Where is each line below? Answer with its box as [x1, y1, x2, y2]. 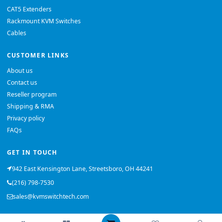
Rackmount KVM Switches [7, 17, 81, 26]
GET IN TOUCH [7, 148, 57, 157]
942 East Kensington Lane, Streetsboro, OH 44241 [12, 165, 153, 173]
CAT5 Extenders [7, 5, 52, 14]
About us [7, 66, 33, 75]
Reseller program [7, 90, 56, 99]
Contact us [7, 78, 37, 87]
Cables [7, 29, 26, 38]
